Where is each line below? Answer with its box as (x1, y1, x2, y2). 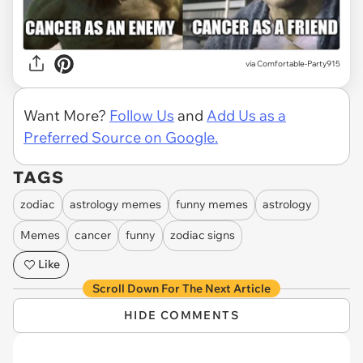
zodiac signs (170, 228, 235, 243)
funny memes (176, 197, 248, 212)
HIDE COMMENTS (123, 307, 240, 322)
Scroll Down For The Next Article (92, 280, 271, 296)
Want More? (23, 105, 109, 125)
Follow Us (109, 105, 174, 125)
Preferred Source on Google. (23, 127, 218, 147)
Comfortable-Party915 (257, 58, 340, 70)
